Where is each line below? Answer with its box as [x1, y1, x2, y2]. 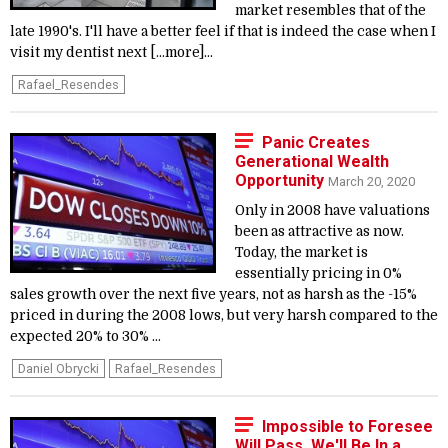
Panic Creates [262, 133, 370, 152]
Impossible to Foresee [262, 417, 433, 436]
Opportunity [235, 171, 328, 190]
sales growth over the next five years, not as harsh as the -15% [10, 287, 417, 302]
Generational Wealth [235, 152, 389, 171]
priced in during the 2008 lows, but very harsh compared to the [10, 308, 438, 323]
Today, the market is [235, 245, 368, 260]
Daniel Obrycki [18, 361, 99, 376]
